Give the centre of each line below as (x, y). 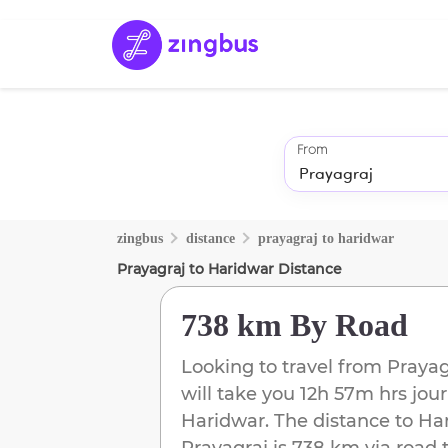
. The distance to (339, 420)
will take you (238, 393)
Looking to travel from (284, 366)
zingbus (140, 238)
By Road (345, 324)
